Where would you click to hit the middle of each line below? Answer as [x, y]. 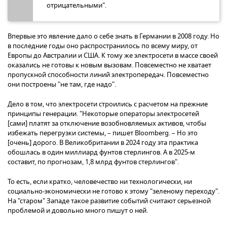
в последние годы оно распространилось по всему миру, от [103, 46]
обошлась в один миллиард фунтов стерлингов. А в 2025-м [101, 152]
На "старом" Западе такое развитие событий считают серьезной [109, 201]
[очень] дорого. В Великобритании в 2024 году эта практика [103, 142]
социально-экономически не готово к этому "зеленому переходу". [113, 191]
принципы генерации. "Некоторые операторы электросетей [103, 113]
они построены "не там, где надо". [63, 84]
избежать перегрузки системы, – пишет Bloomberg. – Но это [103, 133]
